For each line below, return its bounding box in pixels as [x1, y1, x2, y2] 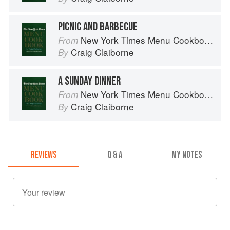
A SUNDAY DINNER [58, 73, 121, 88]
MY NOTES [171, 149, 202, 161]
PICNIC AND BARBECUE [58, 19, 138, 34]
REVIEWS [30, 149, 56, 161]
